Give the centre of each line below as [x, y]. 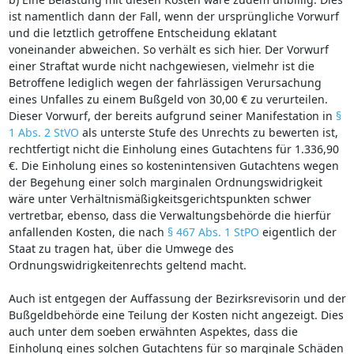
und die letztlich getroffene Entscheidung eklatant [142, 32]
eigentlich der [298, 232]
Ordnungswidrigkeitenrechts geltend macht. [127, 265]
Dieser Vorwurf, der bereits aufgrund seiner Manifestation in [172, 115]
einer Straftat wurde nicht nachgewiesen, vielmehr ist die [161, 66]
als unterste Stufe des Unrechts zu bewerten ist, [208, 132]
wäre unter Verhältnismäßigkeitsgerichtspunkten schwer [160, 198]
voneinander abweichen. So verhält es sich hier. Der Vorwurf [168, 49]
